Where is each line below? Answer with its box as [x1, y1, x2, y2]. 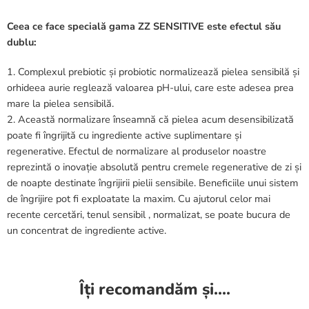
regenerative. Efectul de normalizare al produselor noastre [7, 143, 266, 158]
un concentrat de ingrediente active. [7, 223, 166, 237]
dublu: [7, 34, 37, 49]
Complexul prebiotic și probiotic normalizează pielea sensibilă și [18, 64, 299, 79]
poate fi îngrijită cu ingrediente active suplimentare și [7, 128, 241, 142]
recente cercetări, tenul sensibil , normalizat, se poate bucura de [7, 207, 290, 221]
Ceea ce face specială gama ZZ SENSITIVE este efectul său [7, 19, 281, 33]
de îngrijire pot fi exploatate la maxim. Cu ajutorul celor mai [7, 191, 270, 206]
